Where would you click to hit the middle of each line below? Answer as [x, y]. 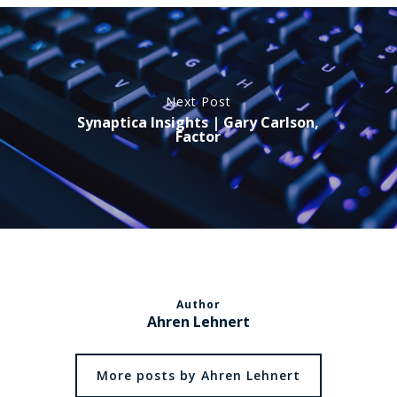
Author [198, 304]
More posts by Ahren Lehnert [198, 375]
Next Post [198, 101]
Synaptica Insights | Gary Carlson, [198, 122]
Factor [198, 136]
